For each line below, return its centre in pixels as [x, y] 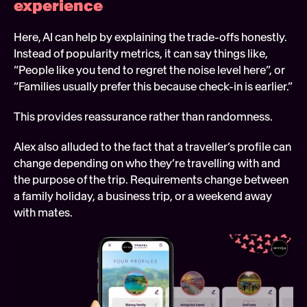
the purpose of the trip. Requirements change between [151, 180]
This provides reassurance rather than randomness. [143, 117]
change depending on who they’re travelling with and [147, 163]
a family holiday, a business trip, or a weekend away [143, 196]
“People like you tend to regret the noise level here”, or [149, 70]
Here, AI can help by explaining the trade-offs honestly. [150, 37]
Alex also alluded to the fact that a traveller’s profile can [152, 147]
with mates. [43, 213]
